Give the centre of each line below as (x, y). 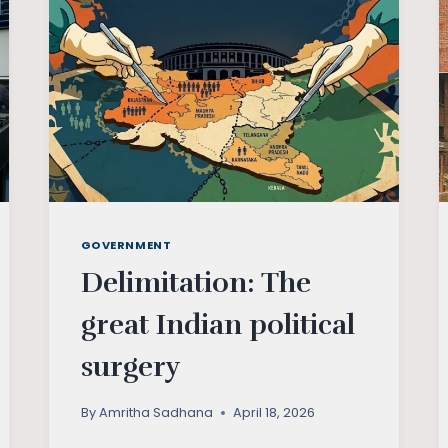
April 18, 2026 (273, 413)
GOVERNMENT (126, 244)
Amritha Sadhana (155, 413)
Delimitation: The (195, 282)
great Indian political (217, 324)
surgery (130, 366)
